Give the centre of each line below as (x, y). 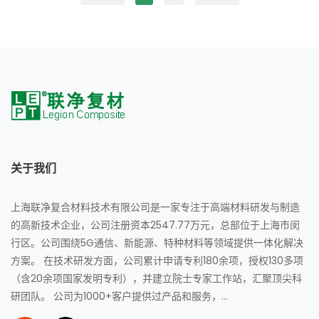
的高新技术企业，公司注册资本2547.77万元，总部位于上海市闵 (155, 225)
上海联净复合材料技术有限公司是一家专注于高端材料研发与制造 (155, 207)
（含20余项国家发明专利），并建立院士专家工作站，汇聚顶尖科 (156, 278)
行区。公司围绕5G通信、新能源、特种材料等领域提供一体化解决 (157, 242)
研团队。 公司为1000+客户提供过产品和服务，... (119, 296)
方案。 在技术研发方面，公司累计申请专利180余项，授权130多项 (157, 260)
